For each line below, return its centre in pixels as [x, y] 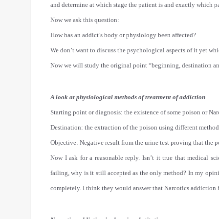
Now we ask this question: [85, 20]
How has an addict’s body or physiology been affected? [123, 35]
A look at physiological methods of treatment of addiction [128, 97]
